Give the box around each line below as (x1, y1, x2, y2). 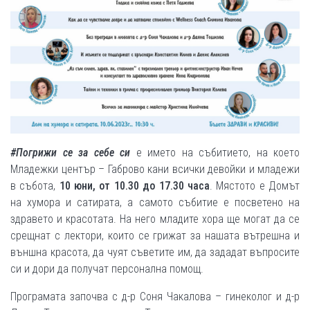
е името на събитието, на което (130, 145, 300, 159)
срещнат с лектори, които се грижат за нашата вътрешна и (10, 228, 300, 242)
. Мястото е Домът (209, 179, 300, 192)
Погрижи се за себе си (16, 145, 130, 159)
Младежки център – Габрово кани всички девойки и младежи (10, 162, 300, 176)
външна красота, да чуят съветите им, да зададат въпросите (10, 245, 300, 259)
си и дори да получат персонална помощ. (10, 262, 203, 275)
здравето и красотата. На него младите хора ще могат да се (10, 212, 300, 226)
